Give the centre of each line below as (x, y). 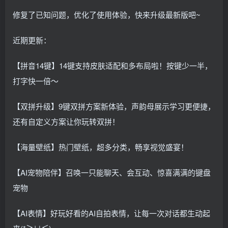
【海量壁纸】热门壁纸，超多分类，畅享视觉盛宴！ (101, 147)
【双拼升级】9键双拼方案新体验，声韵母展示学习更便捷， (114, 106)
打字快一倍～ (36, 80)
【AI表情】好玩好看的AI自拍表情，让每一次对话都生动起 (111, 213)
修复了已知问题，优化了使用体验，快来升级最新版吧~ (107, 14)
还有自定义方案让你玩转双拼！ (66, 121)
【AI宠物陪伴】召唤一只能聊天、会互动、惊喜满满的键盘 (112, 172)
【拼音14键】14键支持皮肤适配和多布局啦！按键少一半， (112, 65)
